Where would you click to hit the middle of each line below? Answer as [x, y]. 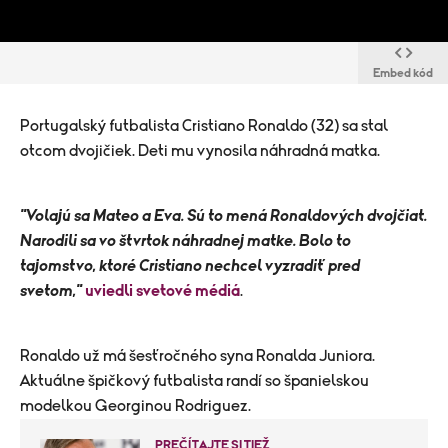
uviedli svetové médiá [162, 291]
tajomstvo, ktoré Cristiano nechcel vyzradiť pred [190, 266]
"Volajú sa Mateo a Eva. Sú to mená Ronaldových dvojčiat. [223, 216]
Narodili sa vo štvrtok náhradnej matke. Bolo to [185, 241]
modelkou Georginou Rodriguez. [137, 406]
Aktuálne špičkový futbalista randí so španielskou [194, 381]
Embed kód [403, 73]
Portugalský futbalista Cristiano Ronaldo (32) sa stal [204, 126]
